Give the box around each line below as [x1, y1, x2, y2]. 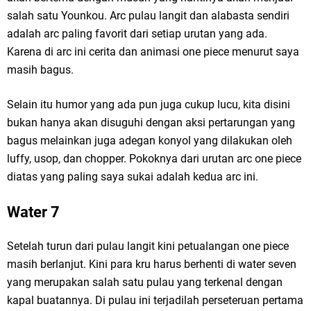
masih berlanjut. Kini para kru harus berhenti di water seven [7, 258, 296, 271]
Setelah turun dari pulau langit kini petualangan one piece [7, 239, 289, 253]
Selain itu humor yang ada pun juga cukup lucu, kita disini [7, 98, 290, 112]
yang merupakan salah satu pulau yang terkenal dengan [7, 276, 283, 289]
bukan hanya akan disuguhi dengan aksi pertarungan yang [7, 116, 295, 130]
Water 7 [7, 203, 60, 221]
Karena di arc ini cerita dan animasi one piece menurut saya [7, 45, 299, 59]
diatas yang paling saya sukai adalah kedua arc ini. [7, 170, 258, 184]
